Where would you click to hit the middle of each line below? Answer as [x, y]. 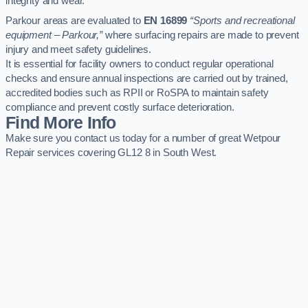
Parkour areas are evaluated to [75, 20]
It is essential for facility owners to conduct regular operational [140, 64]
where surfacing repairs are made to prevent [200, 35]
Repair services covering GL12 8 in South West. [111, 152]
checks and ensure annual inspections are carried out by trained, [147, 78]
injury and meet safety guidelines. [79, 49]
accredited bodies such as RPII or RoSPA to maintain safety [137, 92]
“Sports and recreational [242, 20]
